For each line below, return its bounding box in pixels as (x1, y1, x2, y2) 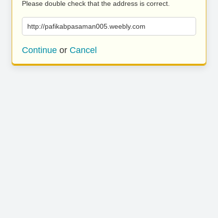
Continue (22, 45, 57, 55)
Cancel (70, 45, 97, 55)
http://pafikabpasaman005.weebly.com (27, 22, 145, 30)
